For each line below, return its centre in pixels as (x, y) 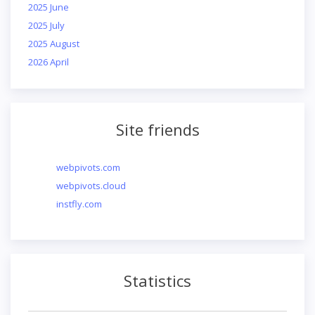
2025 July (46, 25)
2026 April (49, 62)
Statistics (157, 281)
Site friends (157, 129)
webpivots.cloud (91, 186)
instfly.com (79, 204)
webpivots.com (88, 167)
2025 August (54, 44)
